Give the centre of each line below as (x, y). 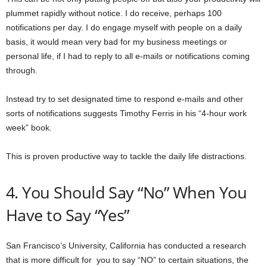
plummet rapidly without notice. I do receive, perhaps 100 (114, 13)
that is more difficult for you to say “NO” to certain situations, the (127, 260)
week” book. (29, 128)
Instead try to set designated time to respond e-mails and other (125, 99)
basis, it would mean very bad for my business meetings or (117, 42)
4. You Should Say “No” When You (127, 193)
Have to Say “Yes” (68, 215)
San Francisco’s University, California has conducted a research (126, 246)
